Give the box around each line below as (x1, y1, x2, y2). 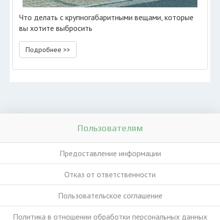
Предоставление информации (59, 148, 161, 158)
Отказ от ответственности (64, 169, 156, 179)
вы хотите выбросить (19, 23, 92, 33)
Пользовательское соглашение (57, 191, 163, 200)
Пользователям (77, 123, 143, 133)
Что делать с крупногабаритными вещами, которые (19, 12, 193, 22)
